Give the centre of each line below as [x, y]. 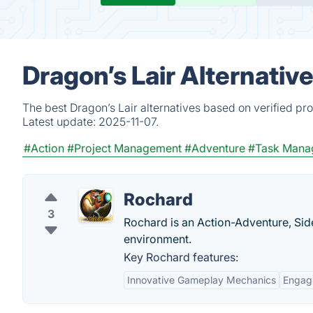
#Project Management [124, 148]
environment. [158, 239]
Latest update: [60, 122]
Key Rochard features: [181, 257]
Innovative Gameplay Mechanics [202, 280]
